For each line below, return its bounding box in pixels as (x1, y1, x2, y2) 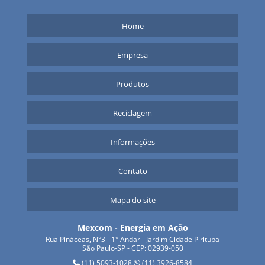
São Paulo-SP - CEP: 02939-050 (82, 243, 183, 253)
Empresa (117, 50, 148, 60)
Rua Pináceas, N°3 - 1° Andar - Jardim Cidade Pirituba (46, 234, 219, 244)
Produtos (116, 79, 149, 89)
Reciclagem (113, 108, 152, 118)
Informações (110, 137, 155, 147)
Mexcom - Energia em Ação (77, 222, 188, 233)
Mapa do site (109, 195, 156, 205)
